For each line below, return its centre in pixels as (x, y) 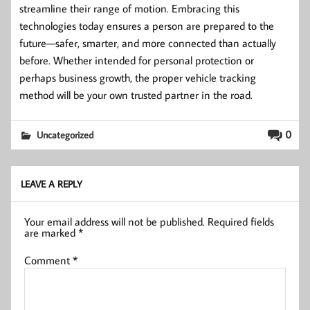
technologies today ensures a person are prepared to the (147, 25)
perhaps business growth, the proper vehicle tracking (138, 77)
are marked (52, 232)
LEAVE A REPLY (52, 183)
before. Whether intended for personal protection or (137, 60)
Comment (49, 260)
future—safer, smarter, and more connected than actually (148, 43)
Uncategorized (65, 134)
